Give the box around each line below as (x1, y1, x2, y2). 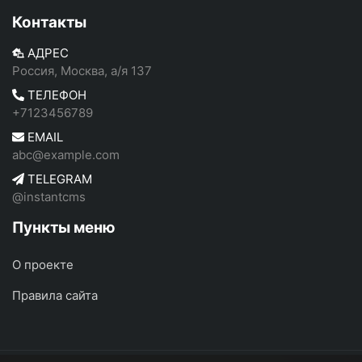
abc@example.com (12, 147, 120, 163)
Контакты (12, 13, 86, 32)
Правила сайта (12, 288, 98, 304)
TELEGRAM (24, 171, 92, 187)
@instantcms (12, 189, 86, 205)
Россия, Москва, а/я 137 (12, 63, 152, 79)
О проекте (12, 257, 74, 273)
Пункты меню (12, 218, 116, 238)
